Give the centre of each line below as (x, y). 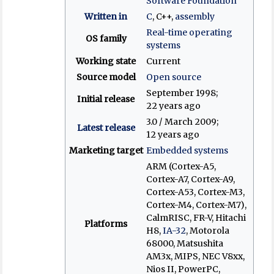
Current (163, 61)
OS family (106, 38)
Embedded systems (187, 150)
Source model (106, 77)
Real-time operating (189, 32)
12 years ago (172, 134)
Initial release (106, 99)
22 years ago (173, 106)
